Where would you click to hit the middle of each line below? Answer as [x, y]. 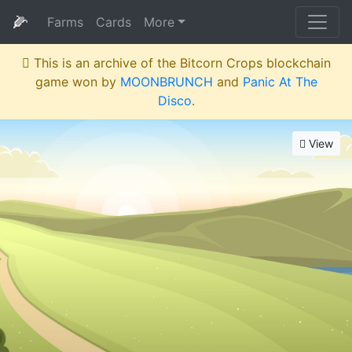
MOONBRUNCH [166, 82]
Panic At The [280, 82]
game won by [77, 82]
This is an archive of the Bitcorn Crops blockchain [180, 63]
